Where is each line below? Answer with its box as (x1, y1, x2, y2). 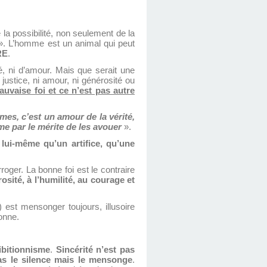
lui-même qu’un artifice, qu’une (2, 138, 135, 148)
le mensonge (77, 255, 133, 265)
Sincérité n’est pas (55, 245, 135, 255)
